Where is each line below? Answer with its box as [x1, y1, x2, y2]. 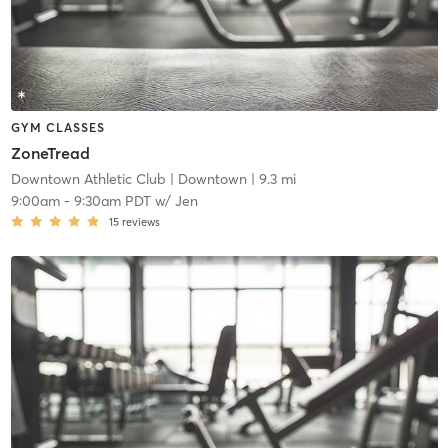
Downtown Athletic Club [10, 170, 166, 189]
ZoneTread [10, 143, 90, 164]
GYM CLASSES [10, 119, 105, 135]
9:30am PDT [73, 192, 151, 211]
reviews [121, 215, 160, 230]
